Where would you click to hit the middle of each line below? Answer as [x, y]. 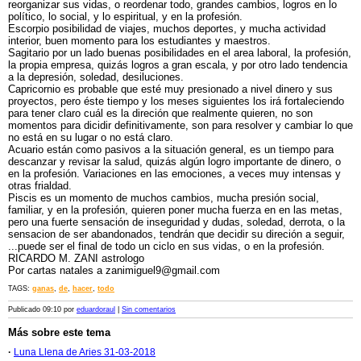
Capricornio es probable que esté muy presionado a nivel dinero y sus [170, 89]
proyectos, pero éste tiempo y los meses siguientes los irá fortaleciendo [176, 101]
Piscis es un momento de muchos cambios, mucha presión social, [164, 198]
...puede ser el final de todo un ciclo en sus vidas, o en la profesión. [166, 246]
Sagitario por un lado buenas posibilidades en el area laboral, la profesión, [180, 53]
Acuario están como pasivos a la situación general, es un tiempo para [171, 149]
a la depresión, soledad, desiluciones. [96, 77]
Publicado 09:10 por [42, 309]
